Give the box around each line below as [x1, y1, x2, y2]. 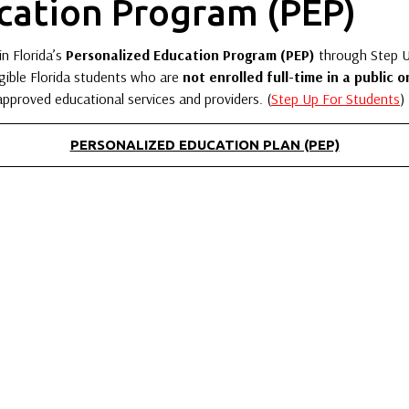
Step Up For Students [271, 89, 400, 108]
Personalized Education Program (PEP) [66, 45, 315, 64]
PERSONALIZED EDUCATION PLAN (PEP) [69, 136, 340, 152]
